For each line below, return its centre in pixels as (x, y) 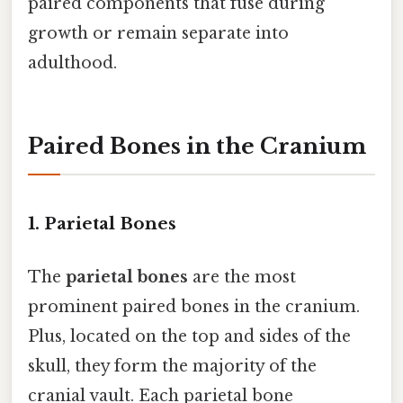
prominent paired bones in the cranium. (194, 306)
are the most (242, 277)
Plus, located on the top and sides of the (189, 336)
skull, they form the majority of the (172, 366)
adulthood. (72, 63)
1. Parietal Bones (102, 223)
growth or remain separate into (158, 33)
